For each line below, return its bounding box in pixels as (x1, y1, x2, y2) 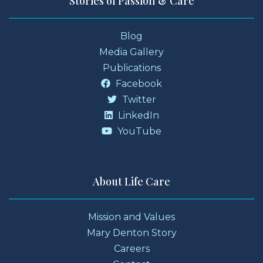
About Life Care (93, 174, 170, 188)
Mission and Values (88, 211, 175, 222)
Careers (113, 242, 150, 254)
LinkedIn (115, 109, 159, 121)
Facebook (113, 77, 162, 89)
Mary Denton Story (86, 227, 177, 238)
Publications (102, 62, 161, 73)
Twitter (119, 93, 156, 105)
